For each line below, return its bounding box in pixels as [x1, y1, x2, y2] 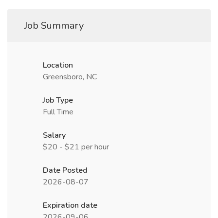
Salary [43, 130, 66, 141]
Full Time [43, 107, 73, 117]
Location [43, 60, 73, 71]
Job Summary [24, 19, 84, 32]
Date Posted [43, 165, 88, 176]
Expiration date [43, 200, 97, 211]
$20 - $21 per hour [43, 142, 109, 152]
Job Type [43, 95, 73, 106]
